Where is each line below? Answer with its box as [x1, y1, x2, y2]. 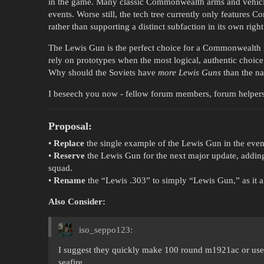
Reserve [54, 151, 85, 161]
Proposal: [48, 120, 92, 132]
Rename [54, 176, 85, 186]
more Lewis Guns [158, 67, 221, 77]
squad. [48, 163, 72, 173]
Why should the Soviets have [48, 67, 158, 77]
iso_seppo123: [77, 225, 133, 235]
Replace [54, 138, 84, 148]
